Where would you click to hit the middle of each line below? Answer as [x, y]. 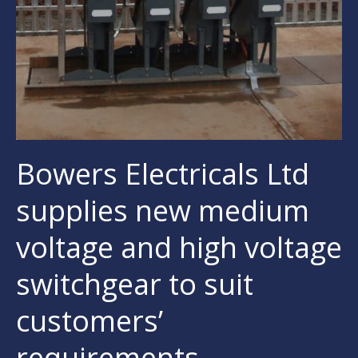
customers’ [89, 320]
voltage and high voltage [179, 247]
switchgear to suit [135, 284]
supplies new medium [163, 210]
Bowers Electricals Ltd [163, 173]
